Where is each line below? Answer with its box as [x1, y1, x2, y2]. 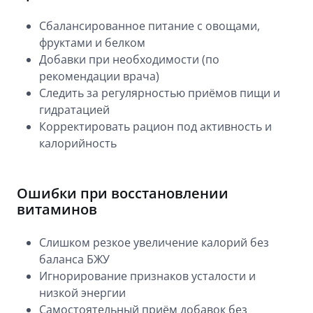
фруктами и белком [39, 34, 145, 50]
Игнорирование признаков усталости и [39, 268, 256, 284]
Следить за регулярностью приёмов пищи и [39, 85, 280, 101]
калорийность [39, 135, 117, 151]
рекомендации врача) [39, 68, 159, 84]
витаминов [17, 199, 97, 219]
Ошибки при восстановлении [17, 183, 228, 203]
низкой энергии [39, 284, 126, 300]
